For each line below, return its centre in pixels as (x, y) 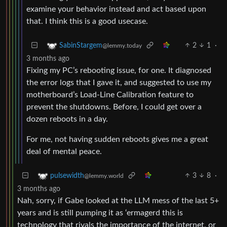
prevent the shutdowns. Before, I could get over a (114, 107)
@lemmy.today (122, 45)
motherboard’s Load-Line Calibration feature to (110, 94)
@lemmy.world (104, 176)
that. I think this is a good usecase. (87, 21)
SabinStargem (81, 45)
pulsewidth (67, 176)
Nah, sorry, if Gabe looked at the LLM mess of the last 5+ (118, 200)
